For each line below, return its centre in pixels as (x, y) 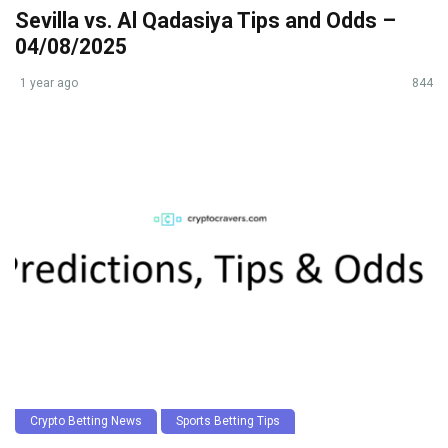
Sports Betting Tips (228, 421)
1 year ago (49, 83)
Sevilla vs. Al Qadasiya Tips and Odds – (205, 21)
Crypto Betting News (86, 421)
